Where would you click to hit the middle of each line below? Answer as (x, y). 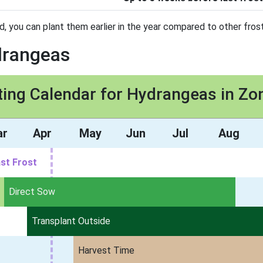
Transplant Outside (71, 221)
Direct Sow (32, 192)
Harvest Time (107, 250)
